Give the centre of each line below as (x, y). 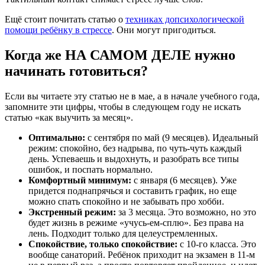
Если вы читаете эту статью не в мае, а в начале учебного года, (132, 96)
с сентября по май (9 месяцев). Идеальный (172, 137)
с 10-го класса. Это (217, 244)
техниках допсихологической (185, 19)
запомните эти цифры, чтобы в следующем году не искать (123, 106)
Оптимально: (57, 137)
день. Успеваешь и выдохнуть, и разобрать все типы (134, 159)
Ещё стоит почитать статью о (65, 19)
